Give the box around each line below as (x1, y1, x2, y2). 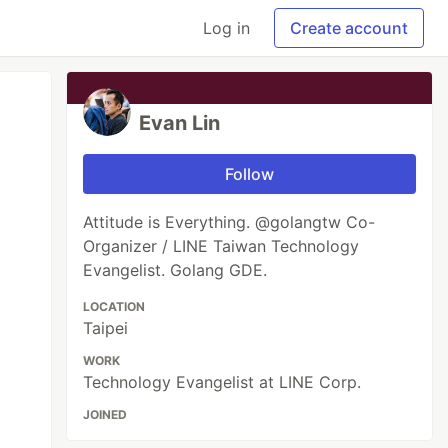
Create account (290, 18, 408, 38)
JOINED (83, 407, 128, 422)
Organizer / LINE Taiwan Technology (83, 236, 360, 256)
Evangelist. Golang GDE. (83, 260, 268, 280)
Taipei (83, 318, 129, 338)
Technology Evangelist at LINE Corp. (83, 372, 362, 392)
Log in (203, 18, 250, 38)
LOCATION (83, 299, 146, 314)
